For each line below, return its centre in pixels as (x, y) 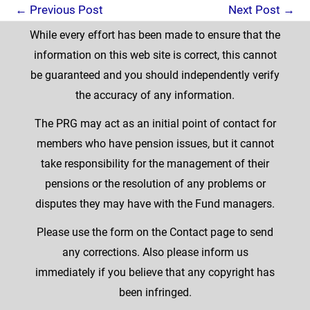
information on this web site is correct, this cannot (155, 55)
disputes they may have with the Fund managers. (155, 204)
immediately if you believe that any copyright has (155, 272)
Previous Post (65, 10)
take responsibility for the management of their (155, 164)
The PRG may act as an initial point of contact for (155, 124)
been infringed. (155, 292)
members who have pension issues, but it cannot (155, 144)
